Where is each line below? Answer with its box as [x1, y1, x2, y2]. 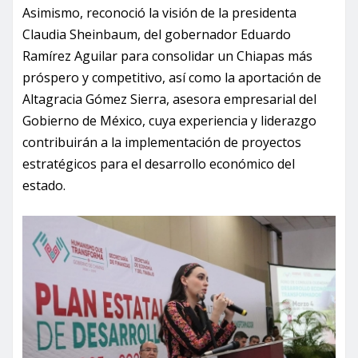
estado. [22, 177, 66, 195]
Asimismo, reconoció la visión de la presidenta [22, 4, 296, 22]
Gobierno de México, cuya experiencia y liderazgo [22, 112, 316, 130]
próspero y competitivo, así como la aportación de [22, 69, 321, 87]
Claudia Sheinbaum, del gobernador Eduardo [22, 26, 291, 44]
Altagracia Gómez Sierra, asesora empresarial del [22, 90, 316, 109]
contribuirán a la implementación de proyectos [22, 133, 301, 152]
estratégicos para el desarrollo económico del [22, 155, 295, 173]
